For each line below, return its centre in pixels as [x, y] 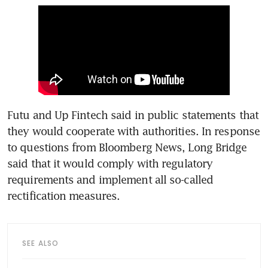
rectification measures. [64, 196]
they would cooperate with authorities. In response [134, 131]
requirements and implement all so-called [110, 180]
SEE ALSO [41, 243]
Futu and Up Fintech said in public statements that [133, 115]
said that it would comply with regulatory [110, 164]
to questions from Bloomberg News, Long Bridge [127, 147]
